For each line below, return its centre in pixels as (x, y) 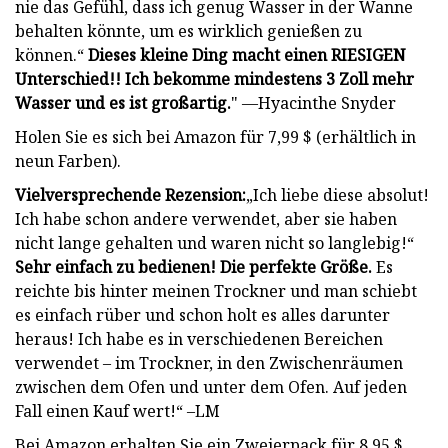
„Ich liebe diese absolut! (337, 194)
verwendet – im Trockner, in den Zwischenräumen (209, 362)
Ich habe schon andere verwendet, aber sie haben (206, 218)
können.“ (49, 54)
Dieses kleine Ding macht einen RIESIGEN (245, 54)
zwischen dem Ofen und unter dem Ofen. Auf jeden (211, 386)
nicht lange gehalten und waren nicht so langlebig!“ (214, 242)
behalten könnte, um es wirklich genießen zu (188, 30)
